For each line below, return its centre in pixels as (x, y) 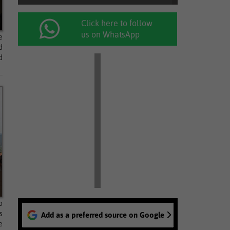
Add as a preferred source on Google (102, 215)
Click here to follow (117, 23)
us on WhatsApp (111, 34)
